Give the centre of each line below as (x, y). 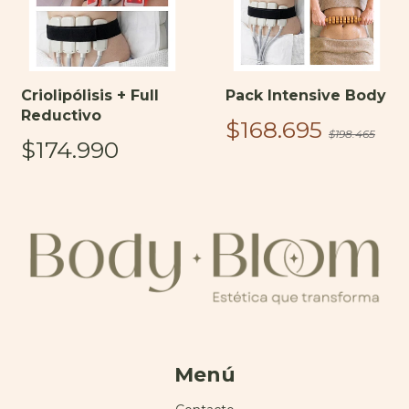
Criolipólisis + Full (90, 95)
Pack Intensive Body (306, 95)
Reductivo (61, 115)
